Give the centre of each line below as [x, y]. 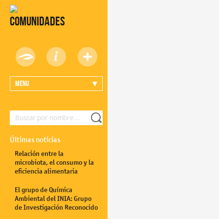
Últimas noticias [35, 140]
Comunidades [37, 21]
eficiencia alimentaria [46, 171]
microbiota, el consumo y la [54, 162]
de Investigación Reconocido [56, 207]
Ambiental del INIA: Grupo [53, 198]
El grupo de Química [44, 190]
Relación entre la [39, 153]
